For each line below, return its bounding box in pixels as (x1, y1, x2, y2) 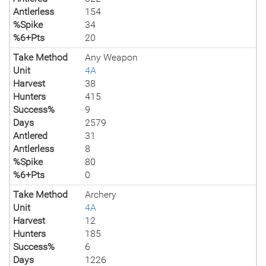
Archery (85, 189, 117, 200)
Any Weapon (85, 52, 138, 63)
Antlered (13, 130, 47, 141)
